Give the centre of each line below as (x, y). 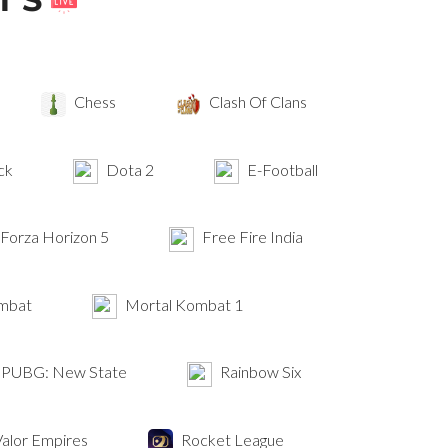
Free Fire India (250, 237)
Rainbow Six (259, 372)
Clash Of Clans (256, 101)
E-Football (281, 169)
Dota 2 (128, 169)
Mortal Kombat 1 (182, 304)
